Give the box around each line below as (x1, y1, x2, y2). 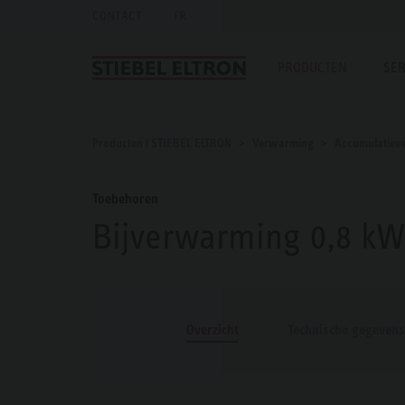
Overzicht (186, 320, 239, 338)
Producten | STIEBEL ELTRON (92, 135, 234, 150)
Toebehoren (92, 190, 158, 207)
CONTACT (92, 8, 142, 24)
